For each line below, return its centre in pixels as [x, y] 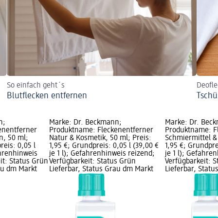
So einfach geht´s [36, 86]
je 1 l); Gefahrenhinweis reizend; [102, 154]
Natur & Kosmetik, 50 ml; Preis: [100, 138]
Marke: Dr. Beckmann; [85, 123]
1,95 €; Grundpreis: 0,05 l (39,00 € [104, 146]
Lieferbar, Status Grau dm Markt [101, 170]
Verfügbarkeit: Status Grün [92, 162]
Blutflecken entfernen [47, 96]
